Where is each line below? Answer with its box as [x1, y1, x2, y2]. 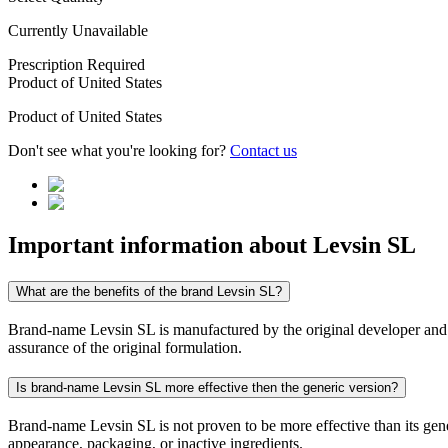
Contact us [230, 142, 297, 160]
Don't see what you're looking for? [8, 142, 230, 160]
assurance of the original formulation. [8, 338, 242, 356]
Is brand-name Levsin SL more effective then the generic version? [16, 380, 398, 396]
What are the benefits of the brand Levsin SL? [16, 283, 282, 299]
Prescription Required [8, 56, 145, 74]
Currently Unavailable [8, 22, 148, 40]
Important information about [8, 231, 313, 258]
